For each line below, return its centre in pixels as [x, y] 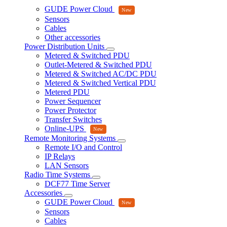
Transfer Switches [73, 119]
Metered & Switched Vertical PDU [100, 83]
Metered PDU [67, 92]
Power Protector [70, 110]
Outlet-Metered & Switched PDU [98, 64]
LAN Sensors [67, 166]
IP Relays [60, 157]
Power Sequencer [73, 101]
